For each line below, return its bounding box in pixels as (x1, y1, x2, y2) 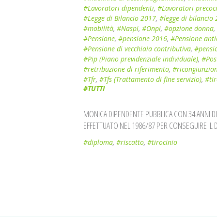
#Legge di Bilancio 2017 (83, 14, 156, 23)
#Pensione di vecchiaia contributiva (83, 44, 191, 53)
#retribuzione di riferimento (83, 64, 169, 74)
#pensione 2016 (118, 34, 167, 43)
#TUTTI (83, 84, 105, 93)
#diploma (83, 138, 113, 147)
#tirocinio (147, 138, 177, 147)
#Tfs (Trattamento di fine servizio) (99, 75, 201, 84)
